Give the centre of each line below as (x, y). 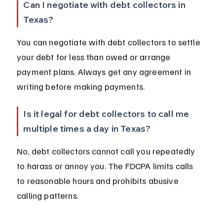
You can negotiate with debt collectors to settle (110, 42)
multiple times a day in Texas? (87, 129)
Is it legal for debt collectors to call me (107, 114)
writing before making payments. (81, 87)
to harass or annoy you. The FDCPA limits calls (106, 166)
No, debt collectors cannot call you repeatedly (107, 151)
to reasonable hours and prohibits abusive (99, 181)
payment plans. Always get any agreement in (105, 72)
